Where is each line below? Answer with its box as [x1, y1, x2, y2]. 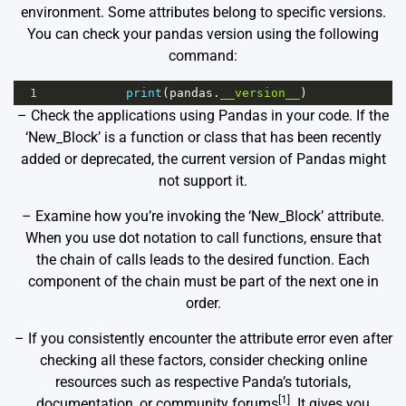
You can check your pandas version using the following [27, 25, 379, 43]
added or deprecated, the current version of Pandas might [20, 150, 386, 169]
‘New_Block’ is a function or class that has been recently [24, 129, 382, 147]
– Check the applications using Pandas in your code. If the [17, 107, 389, 125]
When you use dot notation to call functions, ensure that [24, 229, 382, 247]
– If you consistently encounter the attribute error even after [14, 330, 392, 348]
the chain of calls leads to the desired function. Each [36, 251, 370, 269]
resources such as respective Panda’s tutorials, [55, 373, 351, 391]
